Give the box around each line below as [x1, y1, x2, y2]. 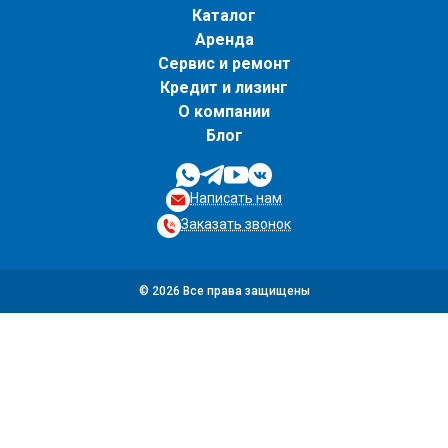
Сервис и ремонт [157, 54, 291, 74]
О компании [178, 102, 270, 122]
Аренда [194, 30, 254, 50]
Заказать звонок [181, 216, 291, 233]
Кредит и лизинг [160, 78, 288, 98]
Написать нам [190, 190, 282, 207]
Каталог [192, 6, 256, 26]
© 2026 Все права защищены [138, 284, 310, 299]
